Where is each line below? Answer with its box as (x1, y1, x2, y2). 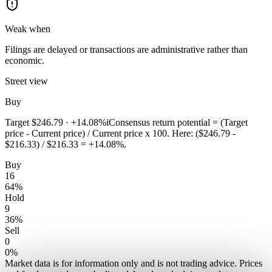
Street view (5, 76, 48, 87)
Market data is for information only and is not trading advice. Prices (5, 258, 262, 269)
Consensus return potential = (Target (109, 117, 248, 128)
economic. (5, 55, 44, 66)
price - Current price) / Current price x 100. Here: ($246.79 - (5, 128, 236, 139)
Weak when (5, 24, 50, 35)
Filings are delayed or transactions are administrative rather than (5, 44, 248, 55)
